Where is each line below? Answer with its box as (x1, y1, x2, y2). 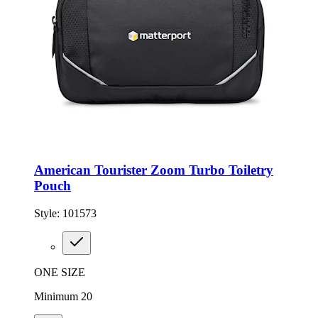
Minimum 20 (34, 290, 92, 302)
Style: (34, 207, 62, 219)
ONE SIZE (34, 265, 85, 278)
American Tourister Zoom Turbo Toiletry (34, 162, 273, 177)
